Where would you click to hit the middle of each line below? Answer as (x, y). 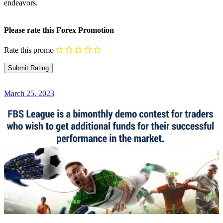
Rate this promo (29, 50)
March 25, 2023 (29, 94)
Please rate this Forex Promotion (59, 30)
